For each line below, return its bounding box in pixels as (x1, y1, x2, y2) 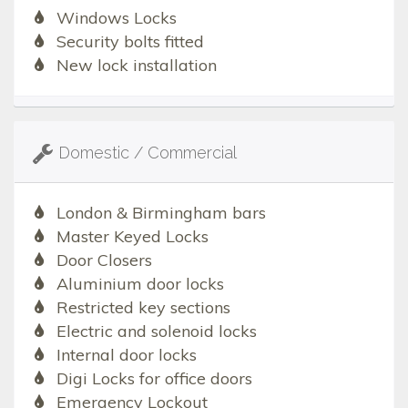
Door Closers (56, 250, 152, 271)
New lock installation (56, 55, 217, 76)
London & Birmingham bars (56, 202, 266, 224)
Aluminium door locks (56, 273, 224, 295)
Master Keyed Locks (56, 226, 209, 248)
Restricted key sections (56, 297, 230, 319)
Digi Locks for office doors (56, 368, 252, 390)
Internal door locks (56, 344, 197, 366)
